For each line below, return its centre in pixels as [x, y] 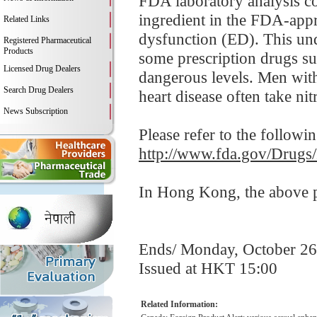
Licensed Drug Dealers [42, 69]
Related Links [27, 19]
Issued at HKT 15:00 [208, 268]
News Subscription [36, 111]
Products [18, 51]
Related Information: [179, 304]
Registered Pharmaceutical [47, 40]
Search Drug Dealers [39, 90]
